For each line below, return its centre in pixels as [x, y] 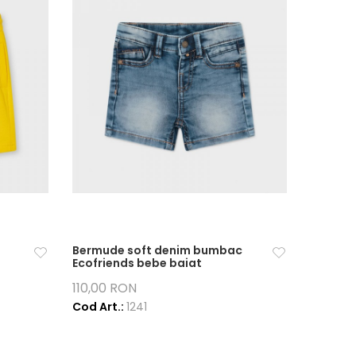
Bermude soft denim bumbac [157, 250]
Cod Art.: [99, 306]
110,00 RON [104, 288]
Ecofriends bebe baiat [137, 263]
